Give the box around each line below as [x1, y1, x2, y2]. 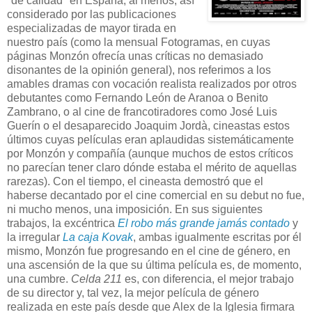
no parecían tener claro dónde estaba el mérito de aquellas [7, 162, 297, 174]
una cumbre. [7, 273, 71, 286]
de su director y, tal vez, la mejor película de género [7, 287, 259, 299]
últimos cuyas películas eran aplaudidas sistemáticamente [7, 134, 294, 146]
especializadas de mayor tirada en [7, 22, 176, 35]
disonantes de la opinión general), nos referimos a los [7, 64, 271, 77]
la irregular [7, 231, 63, 244]
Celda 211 [71, 273, 122, 286]
